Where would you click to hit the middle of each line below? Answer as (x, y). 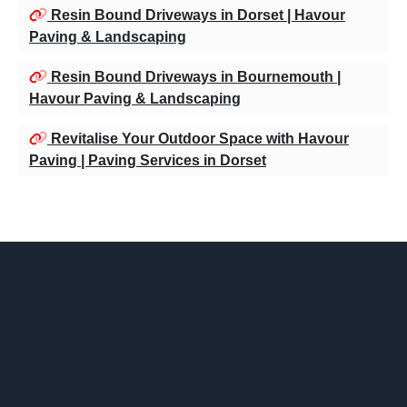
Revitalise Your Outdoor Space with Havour (198, 138)
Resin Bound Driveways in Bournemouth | (194, 76)
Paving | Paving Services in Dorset (148, 160)
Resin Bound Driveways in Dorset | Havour (196, 15)
